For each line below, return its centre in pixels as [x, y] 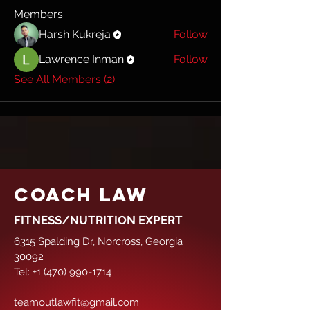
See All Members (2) [64, 80]
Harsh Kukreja [75, 35]
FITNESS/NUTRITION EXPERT [98, 220]
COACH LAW [81, 195]
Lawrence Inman [81, 60]
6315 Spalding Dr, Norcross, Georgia [98, 242]
